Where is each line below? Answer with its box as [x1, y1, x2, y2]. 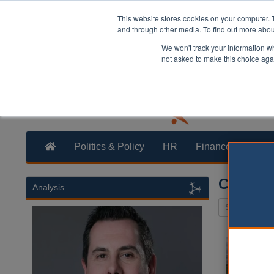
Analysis [32, 182, 64, 192]
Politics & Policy [74, 141, 144, 152]
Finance [196, 141, 231, 152]
